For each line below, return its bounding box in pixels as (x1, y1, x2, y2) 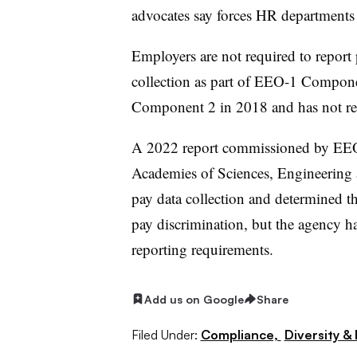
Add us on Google (143, 292, 244, 306)
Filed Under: (131, 327, 198, 343)
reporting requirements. (131, 238, 273, 259)
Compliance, (200, 327, 281, 343)
